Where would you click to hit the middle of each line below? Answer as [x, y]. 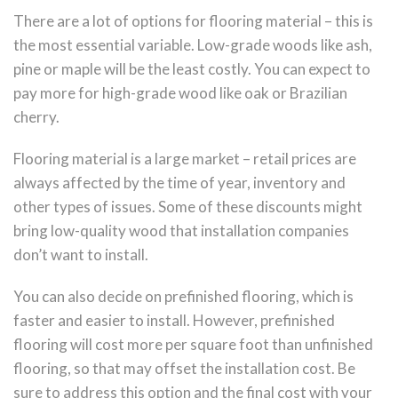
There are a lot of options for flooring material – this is [193, 21]
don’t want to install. [81, 255]
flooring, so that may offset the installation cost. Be [184, 369]
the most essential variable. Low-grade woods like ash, [193, 45]
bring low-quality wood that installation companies [181, 231]
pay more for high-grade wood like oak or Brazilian [180, 93]
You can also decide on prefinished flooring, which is [183, 297]
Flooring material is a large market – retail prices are [185, 159]
